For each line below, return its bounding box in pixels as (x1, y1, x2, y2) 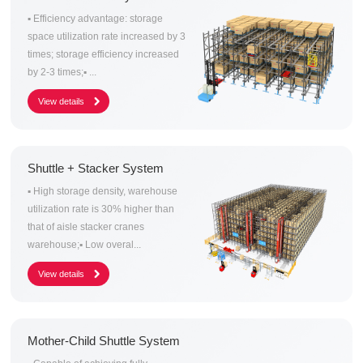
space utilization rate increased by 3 (28, 31, 186, 43)
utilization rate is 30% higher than (28, 203, 175, 216)
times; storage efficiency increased (28, 49, 180, 61)
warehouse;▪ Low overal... (28, 239, 142, 251)
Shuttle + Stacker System (28, 161, 164, 176)
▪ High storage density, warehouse (28, 186, 178, 198)
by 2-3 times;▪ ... (28, 66, 97, 79)
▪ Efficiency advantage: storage (28, 13, 164, 25)
